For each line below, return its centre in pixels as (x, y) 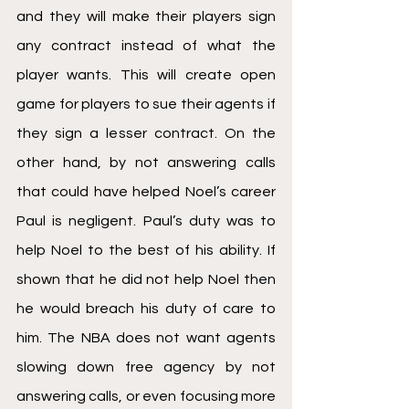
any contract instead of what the (146, 46)
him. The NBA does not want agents (146, 338)
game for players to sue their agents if (146, 104)
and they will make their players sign (146, 16)
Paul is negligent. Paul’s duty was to (146, 221)
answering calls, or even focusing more (146, 396)
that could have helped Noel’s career (146, 192)
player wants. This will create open (146, 75)
